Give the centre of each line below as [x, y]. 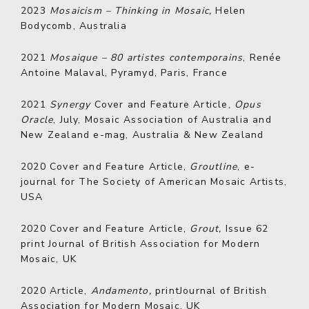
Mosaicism [76, 11]
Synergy [72, 104]
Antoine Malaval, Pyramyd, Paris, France [124, 73]
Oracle [37, 120]
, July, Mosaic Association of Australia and [162, 120]
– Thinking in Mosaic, [157, 11]
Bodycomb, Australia [74, 26]
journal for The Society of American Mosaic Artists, [154, 182]
